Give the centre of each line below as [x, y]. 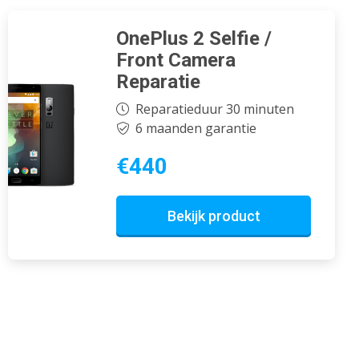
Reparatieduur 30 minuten [214, 109]
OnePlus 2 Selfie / [194, 39]
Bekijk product [214, 216]
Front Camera [176, 61]
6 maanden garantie [196, 128]
